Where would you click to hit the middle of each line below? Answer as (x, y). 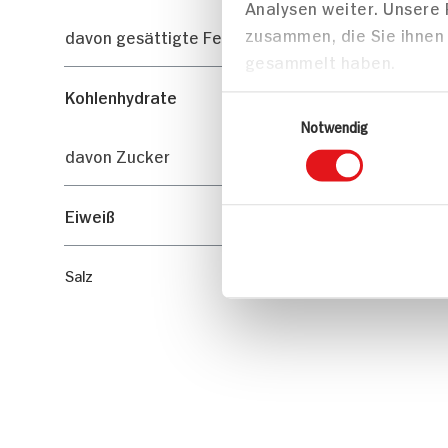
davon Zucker (117, 155)
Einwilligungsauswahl (285, 102)
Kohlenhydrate (121, 96)
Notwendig (334, 126)
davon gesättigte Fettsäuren (176, 36)
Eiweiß (90, 215)
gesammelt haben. (320, 61)
